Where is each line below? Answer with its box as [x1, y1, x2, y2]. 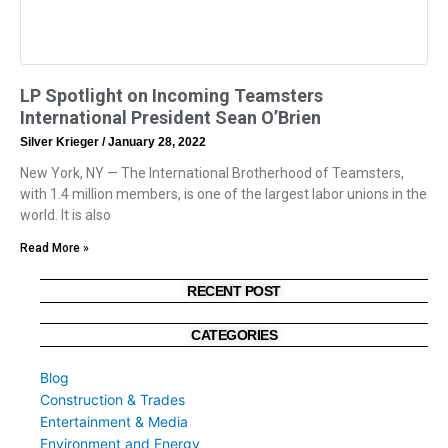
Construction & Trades [40, 390, 185, 408]
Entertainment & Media [40, 412, 188, 430]
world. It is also [20, 206, 111, 223]
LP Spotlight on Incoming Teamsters [20, 84, 323, 106]
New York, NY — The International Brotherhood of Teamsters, [20, 164, 404, 181]
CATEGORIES [191, 326, 277, 343]
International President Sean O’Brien [20, 106, 321, 128]
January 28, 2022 [105, 134, 206, 149]
